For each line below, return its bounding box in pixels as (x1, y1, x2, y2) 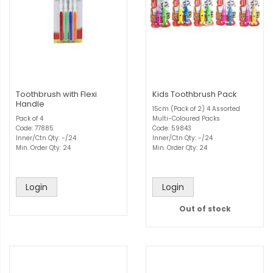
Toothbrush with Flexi (16, 88, 97, 100)
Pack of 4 (16, 114, 43, 123)
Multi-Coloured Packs (152, 114, 220, 123)
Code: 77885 (16, 124, 54, 133)
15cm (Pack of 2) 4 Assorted (152, 104, 240, 113)
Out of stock (179, 204, 231, 214)
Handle (16, 98, 44, 110)
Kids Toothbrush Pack (152, 88, 237, 100)
